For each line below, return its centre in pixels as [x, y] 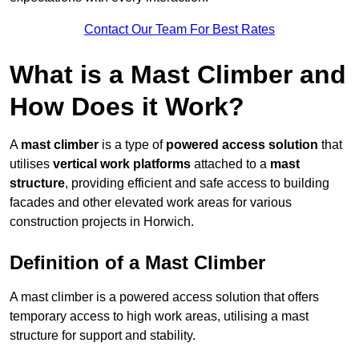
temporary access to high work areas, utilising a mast [159, 317]
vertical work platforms [122, 164]
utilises [31, 164]
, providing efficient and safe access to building [197, 184]
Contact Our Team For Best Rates [179, 30]
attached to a [230, 164]
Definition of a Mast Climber [137, 263]
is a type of [132, 145]
